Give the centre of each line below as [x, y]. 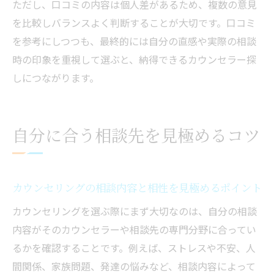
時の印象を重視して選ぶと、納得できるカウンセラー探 [134, 60]
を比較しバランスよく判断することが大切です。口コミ [134, 23]
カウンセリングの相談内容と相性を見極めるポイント [137, 188]
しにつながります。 [56, 78]
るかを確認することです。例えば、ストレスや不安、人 [134, 248]
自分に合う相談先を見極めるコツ [136, 135]
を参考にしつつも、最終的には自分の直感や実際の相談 [134, 41]
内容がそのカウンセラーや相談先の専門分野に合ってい [134, 230]
